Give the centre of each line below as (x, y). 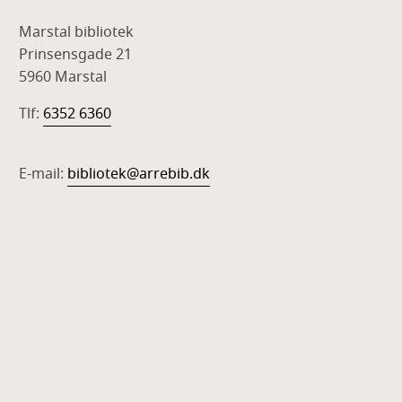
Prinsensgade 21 (76, 55)
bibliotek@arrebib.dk (139, 175)
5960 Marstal (63, 78)
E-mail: (44, 175)
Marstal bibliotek (77, 33)
